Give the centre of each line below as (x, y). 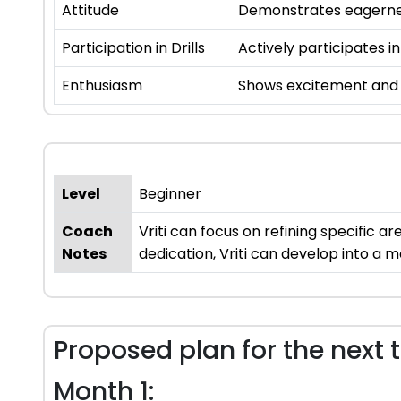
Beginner (170, 194)
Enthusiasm (102, 86)
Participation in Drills (133, 48)
